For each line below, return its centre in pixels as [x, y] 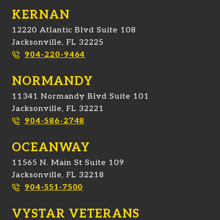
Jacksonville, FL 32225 [58, 42]
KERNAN [41, 15]
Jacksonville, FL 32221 [58, 109]
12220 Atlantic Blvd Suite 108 [74, 30]
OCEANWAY [51, 148]
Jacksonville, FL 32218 [58, 175]
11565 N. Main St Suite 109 [68, 163]
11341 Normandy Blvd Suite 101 [81, 96]
